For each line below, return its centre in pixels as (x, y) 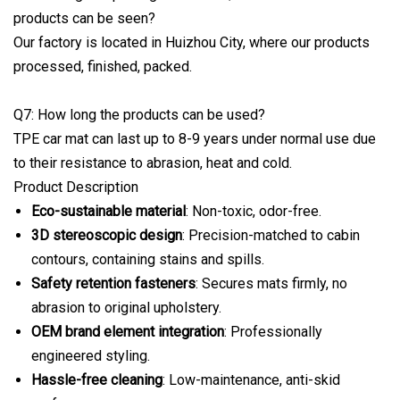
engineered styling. (91, 355)
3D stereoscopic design (107, 235)
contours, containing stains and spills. (148, 259)
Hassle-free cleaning (97, 379)
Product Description (76, 187)
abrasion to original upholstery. (126, 307)
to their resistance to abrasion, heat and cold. (153, 162)
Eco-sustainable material (108, 211)
